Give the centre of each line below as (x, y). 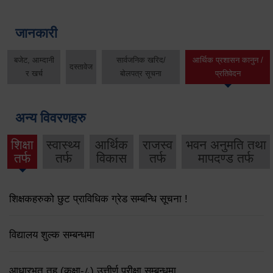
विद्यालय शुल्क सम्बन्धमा (52, 235)
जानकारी (36, 34)
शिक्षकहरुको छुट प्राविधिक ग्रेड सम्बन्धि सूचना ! (98, 199)
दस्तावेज (81, 67)
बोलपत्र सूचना (141, 74)
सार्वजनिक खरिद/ (141, 60)
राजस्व (158, 144)
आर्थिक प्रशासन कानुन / (228, 60)
